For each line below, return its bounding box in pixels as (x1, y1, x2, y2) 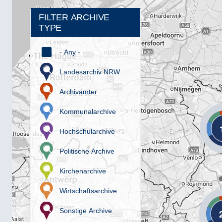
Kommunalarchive (59, 108, 116, 115)
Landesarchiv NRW (59, 68, 120, 76)
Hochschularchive (59, 127, 115, 135)
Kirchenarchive (59, 167, 106, 175)
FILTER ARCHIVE (39, 12, 110, 22)
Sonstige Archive (59, 207, 112, 215)
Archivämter (59, 88, 97, 96)
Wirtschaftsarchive (59, 187, 117, 195)
